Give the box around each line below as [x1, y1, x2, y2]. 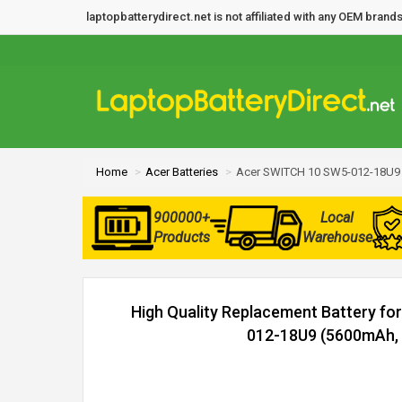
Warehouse [301, 229, 372, 246]
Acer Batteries [145, 165, 218, 179]
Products [153, 229, 210, 246]
